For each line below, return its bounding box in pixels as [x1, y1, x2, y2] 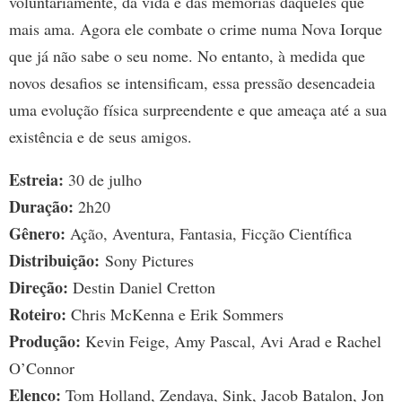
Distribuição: [9, 249, 100, 273]
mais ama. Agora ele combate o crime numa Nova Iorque [9, 18, 382, 40]
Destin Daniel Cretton [68, 276, 215, 299]
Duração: [9, 195, 74, 219]
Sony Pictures [100, 249, 194, 272]
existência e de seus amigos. [9, 126, 192, 148]
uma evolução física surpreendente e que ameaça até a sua [9, 99, 387, 121]
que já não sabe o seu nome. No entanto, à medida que [9, 45, 365, 67]
